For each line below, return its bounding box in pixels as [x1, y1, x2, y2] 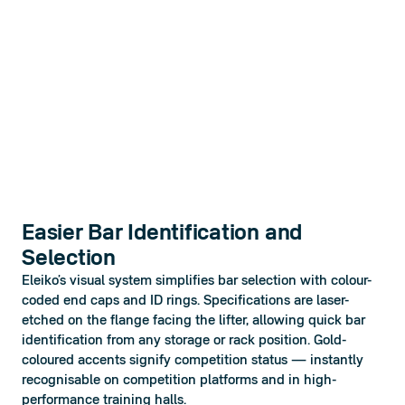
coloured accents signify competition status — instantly [22, 353, 363, 368]
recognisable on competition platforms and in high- [22, 373, 336, 388]
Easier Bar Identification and [22, 222, 303, 245]
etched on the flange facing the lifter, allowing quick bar [22, 314, 365, 328]
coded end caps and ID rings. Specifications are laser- [22, 294, 349, 308]
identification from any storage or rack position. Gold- [22, 334, 346, 348]
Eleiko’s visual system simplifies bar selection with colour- [22, 274, 372, 288]
